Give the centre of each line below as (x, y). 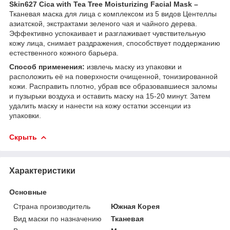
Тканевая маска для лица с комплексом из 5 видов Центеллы (113, 14)
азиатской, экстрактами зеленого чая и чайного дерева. (103, 23)
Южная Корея (136, 206)
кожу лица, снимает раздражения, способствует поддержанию (115, 43)
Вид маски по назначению (57, 218)
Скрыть (23, 137)
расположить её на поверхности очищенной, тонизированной (113, 76)
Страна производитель (52, 206)
